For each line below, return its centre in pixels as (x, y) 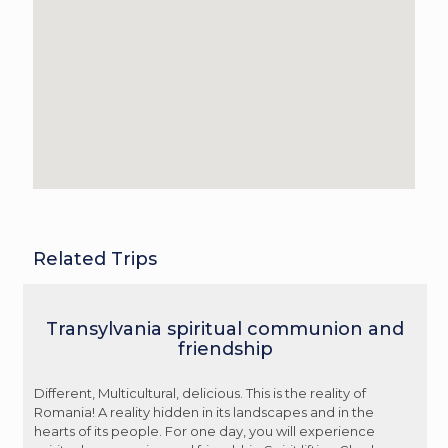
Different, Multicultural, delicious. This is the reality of (200, 392)
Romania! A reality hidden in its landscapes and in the (204, 411)
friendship (225, 348)
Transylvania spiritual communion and (225, 328)
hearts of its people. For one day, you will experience (204, 430)
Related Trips (95, 258)
